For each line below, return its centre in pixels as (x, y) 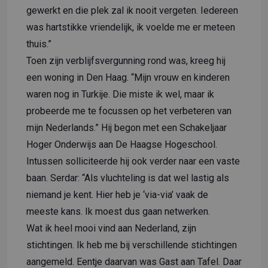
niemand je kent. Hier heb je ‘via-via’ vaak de (117, 194)
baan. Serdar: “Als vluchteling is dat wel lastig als (128, 178)
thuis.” (39, 44)
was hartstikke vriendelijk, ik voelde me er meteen (131, 27)
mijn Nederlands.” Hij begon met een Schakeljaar (127, 127)
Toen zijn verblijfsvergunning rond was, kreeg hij (126, 60)
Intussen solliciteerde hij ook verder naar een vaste (133, 161)
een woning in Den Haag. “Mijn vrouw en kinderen (128, 77)
